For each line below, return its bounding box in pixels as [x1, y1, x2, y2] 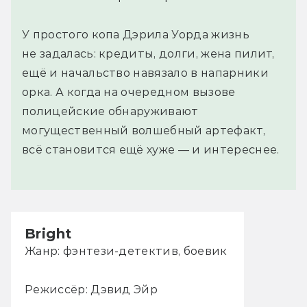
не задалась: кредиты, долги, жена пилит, [22, 47, 275, 60]
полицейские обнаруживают [22, 104, 199, 118]
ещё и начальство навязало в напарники [22, 66, 269, 79]
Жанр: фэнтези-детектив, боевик [25, 244, 228, 258]
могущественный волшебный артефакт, [22, 123, 265, 137]
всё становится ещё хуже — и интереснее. [22, 143, 280, 156]
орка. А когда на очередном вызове [22, 85, 236, 99]
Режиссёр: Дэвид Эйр [25, 282, 158, 296]
